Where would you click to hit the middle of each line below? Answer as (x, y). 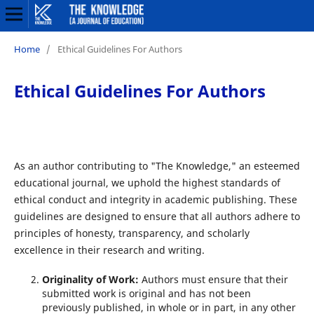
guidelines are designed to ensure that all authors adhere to (157, 216)
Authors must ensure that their (214, 279)
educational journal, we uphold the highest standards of (147, 182)
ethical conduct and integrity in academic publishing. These (155, 199)
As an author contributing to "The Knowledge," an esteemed (157, 165)
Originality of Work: (91, 279)
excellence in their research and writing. (109, 250)
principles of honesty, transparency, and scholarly (131, 233)
